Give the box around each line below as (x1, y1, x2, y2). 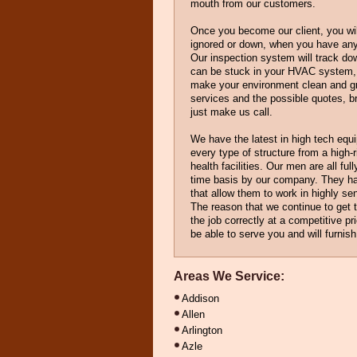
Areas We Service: (174, 269, 284, 283)
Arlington (182, 324, 222, 336)
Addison (182, 292, 219, 304)
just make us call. (190, 106, 273, 118)
